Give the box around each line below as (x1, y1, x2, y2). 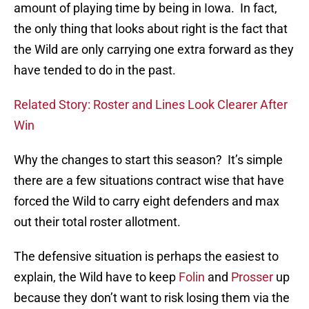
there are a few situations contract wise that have (14, 173, 284, 188)
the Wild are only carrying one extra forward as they (14, 42, 294, 57)
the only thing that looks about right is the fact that (14, 21, 288, 37)
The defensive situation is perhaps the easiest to (14, 249, 279, 264)
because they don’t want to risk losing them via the (14, 290, 290, 306)
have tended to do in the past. (14, 63, 176, 78)
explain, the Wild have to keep (14, 270, 179, 285)
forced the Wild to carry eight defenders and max (14, 194, 279, 209)
